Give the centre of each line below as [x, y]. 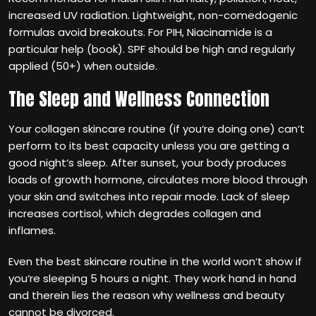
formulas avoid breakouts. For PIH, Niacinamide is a [140, 32]
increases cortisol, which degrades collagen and [135, 213]
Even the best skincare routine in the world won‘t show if [155, 261]
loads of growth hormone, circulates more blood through [158, 180]
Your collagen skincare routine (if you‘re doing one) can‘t [157, 129]
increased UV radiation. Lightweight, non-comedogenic [153, 15]
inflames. [32, 230]
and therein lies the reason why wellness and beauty [146, 295]
